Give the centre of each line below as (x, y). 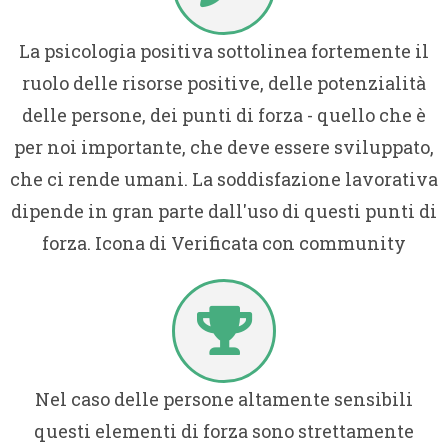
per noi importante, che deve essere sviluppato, (224, 146)
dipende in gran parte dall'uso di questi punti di (224, 210)
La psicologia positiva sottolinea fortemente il (224, 50)
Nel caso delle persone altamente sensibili (224, 398)
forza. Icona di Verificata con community (224, 242)
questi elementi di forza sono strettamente (224, 430)
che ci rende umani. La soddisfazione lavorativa (224, 178)
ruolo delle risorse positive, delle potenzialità (224, 82)
